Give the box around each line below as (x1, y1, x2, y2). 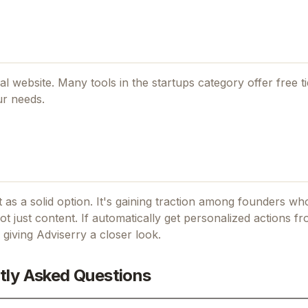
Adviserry (36, 227, 87, 241)
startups (152, 75, 195, 89)
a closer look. (87, 227, 161, 241)
